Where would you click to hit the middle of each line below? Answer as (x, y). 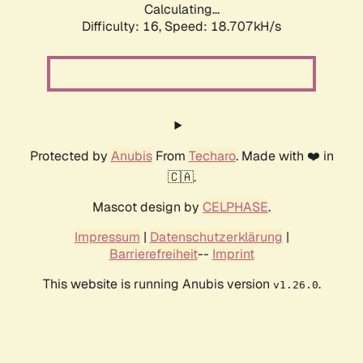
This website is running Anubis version (158, 284)
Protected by (70, 156)
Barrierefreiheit (153, 254)
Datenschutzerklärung (216, 237)
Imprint (233, 254)
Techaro (212, 156)
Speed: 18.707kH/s (223, 27)
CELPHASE (235, 207)
